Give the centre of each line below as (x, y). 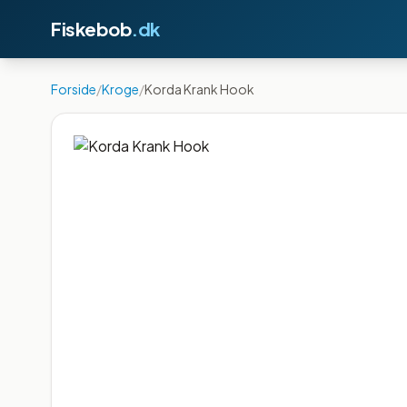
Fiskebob (91, 29)
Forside (74, 89)
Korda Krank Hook (199, 89)
